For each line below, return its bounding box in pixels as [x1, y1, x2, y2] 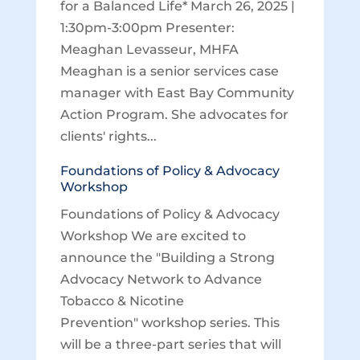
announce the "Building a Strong [59, 250, 275, 265]
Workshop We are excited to [59, 228, 246, 243]
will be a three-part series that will [59, 337, 281, 352]
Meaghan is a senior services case [59, 63, 279, 79]
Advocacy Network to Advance [59, 272, 262, 287]
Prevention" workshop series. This [59, 315, 280, 330]
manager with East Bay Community [59, 85, 294, 100]
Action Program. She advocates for [59, 107, 288, 122]
